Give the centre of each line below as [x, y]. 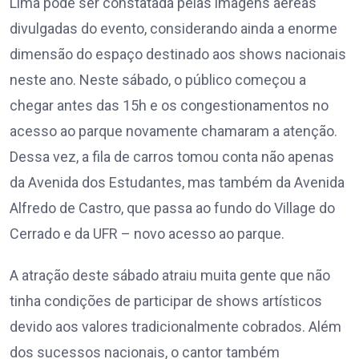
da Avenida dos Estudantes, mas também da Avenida [177, 183]
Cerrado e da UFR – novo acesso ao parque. [147, 234]
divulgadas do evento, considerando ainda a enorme [173, 29]
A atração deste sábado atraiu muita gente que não [170, 276]
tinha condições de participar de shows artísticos [166, 301]
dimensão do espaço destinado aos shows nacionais [178, 54]
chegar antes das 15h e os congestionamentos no [169, 106]
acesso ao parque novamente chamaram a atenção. [173, 131]
